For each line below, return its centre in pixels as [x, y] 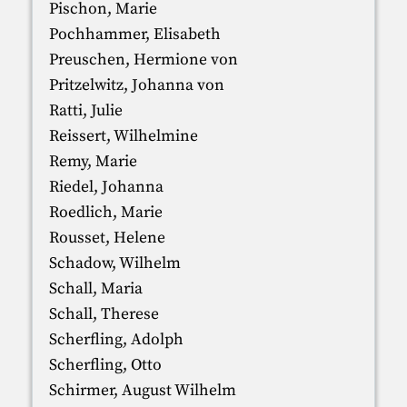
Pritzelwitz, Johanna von [136, 85]
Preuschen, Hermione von [143, 60]
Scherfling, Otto [105, 365]
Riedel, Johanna [106, 187]
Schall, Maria [95, 288]
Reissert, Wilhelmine [123, 136]
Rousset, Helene [107, 238]
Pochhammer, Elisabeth [134, 34]
